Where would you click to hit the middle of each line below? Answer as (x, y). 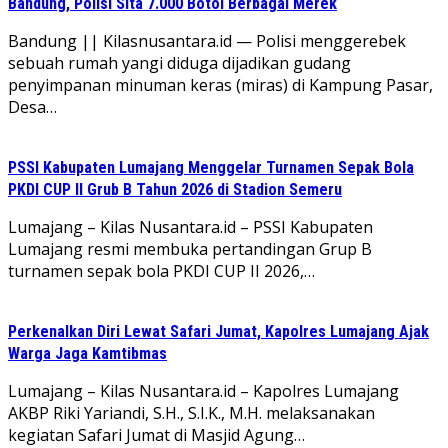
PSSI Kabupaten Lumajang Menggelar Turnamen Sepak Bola (211, 167)
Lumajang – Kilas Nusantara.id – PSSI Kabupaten (190, 226)
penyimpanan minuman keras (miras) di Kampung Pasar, (220, 84)
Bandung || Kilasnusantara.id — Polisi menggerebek (207, 40)
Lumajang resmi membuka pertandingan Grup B (190, 248)
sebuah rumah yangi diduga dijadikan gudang (179, 62)
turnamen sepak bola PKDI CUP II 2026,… (161, 270)
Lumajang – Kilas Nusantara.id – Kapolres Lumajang (203, 390)
